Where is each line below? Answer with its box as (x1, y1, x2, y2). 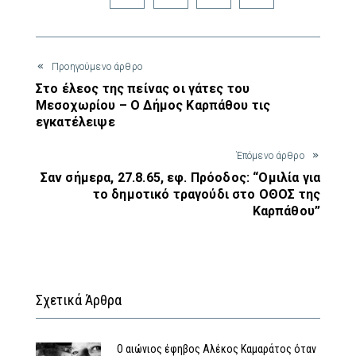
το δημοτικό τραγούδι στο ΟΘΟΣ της (92, 186, 320, 202)
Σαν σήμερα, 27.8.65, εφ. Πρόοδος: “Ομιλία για (40, 169, 320, 185)
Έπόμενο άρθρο (235, 149, 304, 161)
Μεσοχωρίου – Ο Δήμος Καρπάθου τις (36, 97, 271, 113)
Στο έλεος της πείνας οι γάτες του (36, 80, 250, 96)
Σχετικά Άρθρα (36, 291, 122, 308)
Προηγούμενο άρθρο (52, 60, 142, 72)
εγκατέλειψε (36, 114, 115, 130)
